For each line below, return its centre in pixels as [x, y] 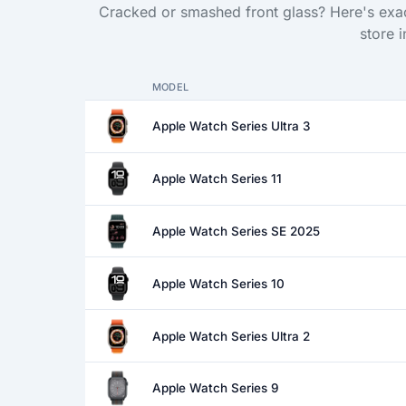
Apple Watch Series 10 [218, 283]
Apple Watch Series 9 [215, 388]
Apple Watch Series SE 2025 [236, 232]
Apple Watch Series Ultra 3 [231, 126]
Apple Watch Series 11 [217, 179]
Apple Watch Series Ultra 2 [231, 336]
